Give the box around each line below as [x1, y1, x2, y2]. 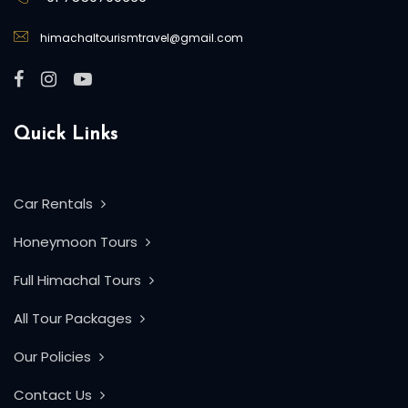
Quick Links [14, 125, 117, 144]
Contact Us [14, 385, 96, 404]
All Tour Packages [14, 309, 136, 328]
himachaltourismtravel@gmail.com [37, 30, 243, 46]
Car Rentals [14, 194, 97, 213]
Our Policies [14, 347, 95, 366]
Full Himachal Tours [14, 270, 145, 290]
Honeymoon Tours [14, 232, 141, 251]
